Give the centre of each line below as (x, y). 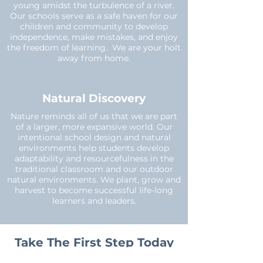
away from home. (94, 58)
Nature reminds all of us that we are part (94, 116)
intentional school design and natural (94, 137)
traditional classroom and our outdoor (94, 169)
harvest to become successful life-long (94, 190)
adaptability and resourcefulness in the (94, 159)
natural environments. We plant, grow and (94, 180)
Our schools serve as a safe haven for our (94, 16)
